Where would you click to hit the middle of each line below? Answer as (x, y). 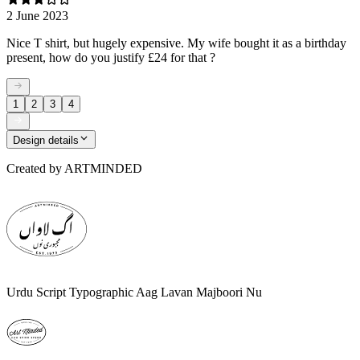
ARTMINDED (103, 168)
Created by (34, 168)
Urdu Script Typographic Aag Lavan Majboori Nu (134, 292)
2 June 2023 (37, 15)
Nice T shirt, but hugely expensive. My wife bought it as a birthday (176, 43)
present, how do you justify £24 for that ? (111, 57)
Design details (46, 140)
